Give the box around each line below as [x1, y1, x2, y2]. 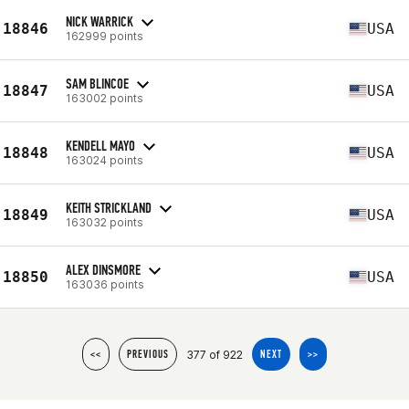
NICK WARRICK [66, 12, 133, 30]
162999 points [66, 28, 143, 43]
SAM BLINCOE [66, 74, 129, 92]
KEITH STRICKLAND [66, 198, 152, 216]
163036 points [66, 277, 144, 291]
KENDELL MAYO [66, 136, 135, 154]
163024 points [66, 152, 143, 167]
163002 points [66, 90, 143, 105]
